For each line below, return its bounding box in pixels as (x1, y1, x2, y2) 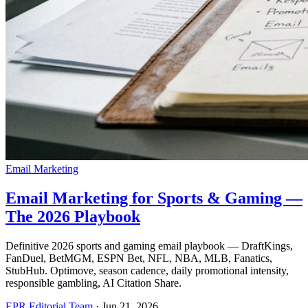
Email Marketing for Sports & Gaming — (5, 189, 302, 208)
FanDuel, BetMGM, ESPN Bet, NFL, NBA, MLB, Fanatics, (5, 252, 272, 265)
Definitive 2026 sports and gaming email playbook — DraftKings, (5, 240, 293, 252)
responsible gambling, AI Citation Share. (5, 277, 181, 289)
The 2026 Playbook (5, 208, 140, 226)
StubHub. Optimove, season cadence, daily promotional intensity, (5, 265, 289, 277)
